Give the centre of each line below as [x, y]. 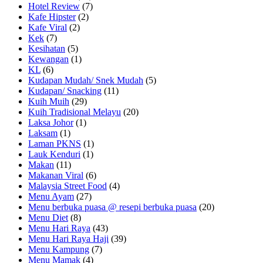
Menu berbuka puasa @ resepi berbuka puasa [112, 207]
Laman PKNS [55, 143]
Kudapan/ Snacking [65, 90]
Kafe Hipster [52, 16]
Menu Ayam [51, 196]
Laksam [43, 133]
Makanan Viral [56, 175]
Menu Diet [48, 217]
